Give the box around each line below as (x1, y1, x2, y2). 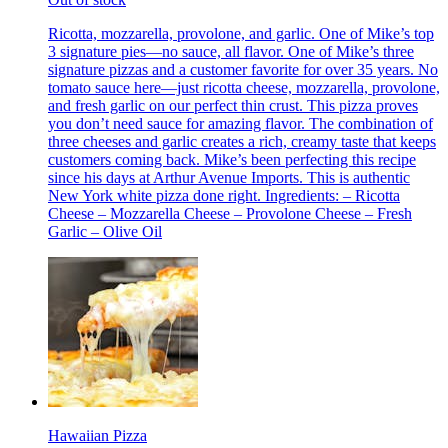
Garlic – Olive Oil (48, 222, 162, 240)
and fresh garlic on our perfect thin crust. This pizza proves (48, 96, 418, 114)
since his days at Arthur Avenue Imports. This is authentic (48, 168, 410, 186)
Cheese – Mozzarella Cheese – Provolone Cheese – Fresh (48, 204, 412, 222)
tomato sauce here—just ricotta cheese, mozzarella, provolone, (48, 78, 440, 96)
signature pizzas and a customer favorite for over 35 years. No (48, 60, 438, 78)
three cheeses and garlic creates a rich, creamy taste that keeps (48, 132, 436, 150)
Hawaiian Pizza (48, 426, 147, 444)
